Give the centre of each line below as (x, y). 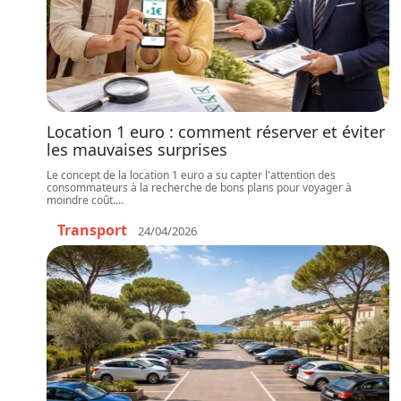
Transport (92, 230)
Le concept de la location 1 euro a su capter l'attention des (191, 175)
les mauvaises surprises (137, 149)
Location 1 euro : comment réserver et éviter (216, 132)
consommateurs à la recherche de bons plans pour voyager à (199, 188)
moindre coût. (81, 200)
